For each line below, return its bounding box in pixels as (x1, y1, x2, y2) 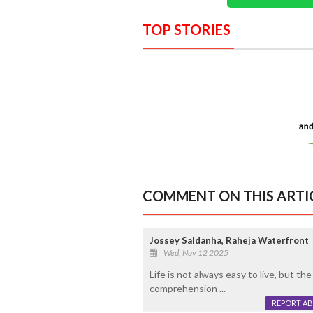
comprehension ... (149, 282, 226, 295)
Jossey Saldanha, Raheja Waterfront (149, 235, 309, 247)
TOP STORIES (142, 21, 231, 38)
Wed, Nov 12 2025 (163, 247, 228, 259)
